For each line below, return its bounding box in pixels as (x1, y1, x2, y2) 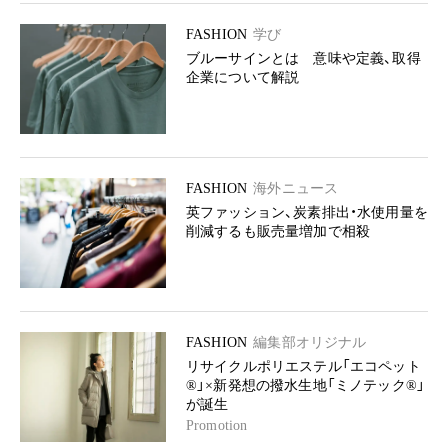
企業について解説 (186, 70, 300, 85)
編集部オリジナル (253, 335, 367, 350)
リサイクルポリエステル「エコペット (186, 359, 421, 374)
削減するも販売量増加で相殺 (186, 224, 371, 239)
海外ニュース (253, 181, 339, 196)
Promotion (186, 418, 248, 433)
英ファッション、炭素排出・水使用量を (186, 205, 428, 220)
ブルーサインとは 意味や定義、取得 (186, 51, 421, 66)
